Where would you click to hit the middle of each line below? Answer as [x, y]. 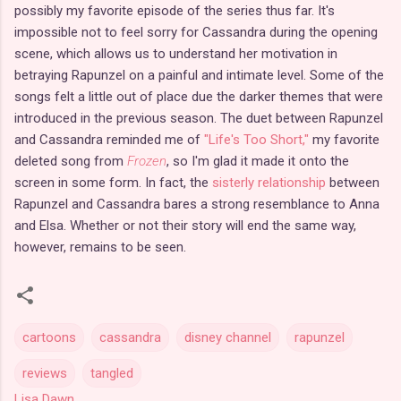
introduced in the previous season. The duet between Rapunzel [199, 118]
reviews [45, 373]
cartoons [49, 337]
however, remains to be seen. [100, 247]
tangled [112, 373]
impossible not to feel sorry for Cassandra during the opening [196, 32]
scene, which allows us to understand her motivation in [176, 53]
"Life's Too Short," [256, 139]
